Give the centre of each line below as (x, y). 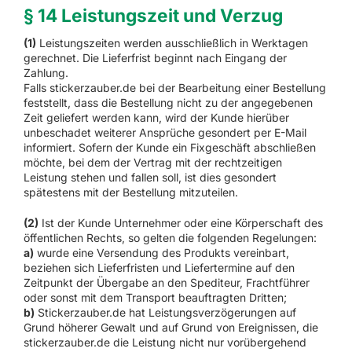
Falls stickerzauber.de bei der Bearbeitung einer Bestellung (174, 87)
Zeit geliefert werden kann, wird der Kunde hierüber (156, 117)
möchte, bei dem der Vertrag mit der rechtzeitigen (152, 162)
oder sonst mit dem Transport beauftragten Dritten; (155, 297)
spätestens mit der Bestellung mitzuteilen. (130, 192)
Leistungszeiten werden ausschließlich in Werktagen (172, 42)
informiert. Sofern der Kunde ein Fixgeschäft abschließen (169, 147)
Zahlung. (46, 72)
